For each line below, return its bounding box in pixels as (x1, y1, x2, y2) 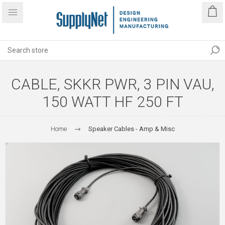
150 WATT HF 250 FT (42, 93, 183, 110)
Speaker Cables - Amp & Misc (88, 125, 175, 133)
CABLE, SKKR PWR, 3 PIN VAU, (11, 75, 214, 93)
